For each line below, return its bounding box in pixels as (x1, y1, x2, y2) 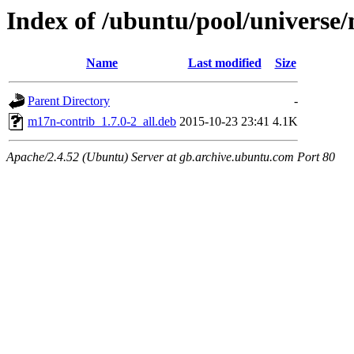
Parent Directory (28, 94, 110, 108)
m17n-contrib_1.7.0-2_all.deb (28, 115, 176, 129)
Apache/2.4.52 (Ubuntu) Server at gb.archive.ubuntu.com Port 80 (6, 150, 335, 164)
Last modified (187, 56, 262, 70)
